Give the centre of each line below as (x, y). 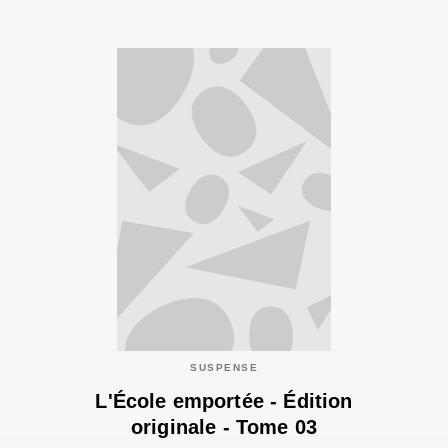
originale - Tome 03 (224, 427)
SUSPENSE (224, 367)
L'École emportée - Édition (224, 401)
